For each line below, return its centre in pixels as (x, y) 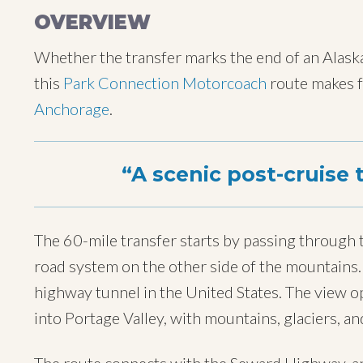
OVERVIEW (92, 22)
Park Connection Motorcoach (165, 83)
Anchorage (72, 109)
